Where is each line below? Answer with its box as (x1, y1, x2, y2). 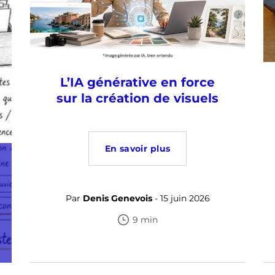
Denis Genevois (82, 193, 152, 204)
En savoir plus (104, 143, 171, 155)
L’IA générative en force (60, 75, 215, 90)
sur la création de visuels (56, 91, 219, 106)
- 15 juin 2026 (152, 193, 210, 204)
